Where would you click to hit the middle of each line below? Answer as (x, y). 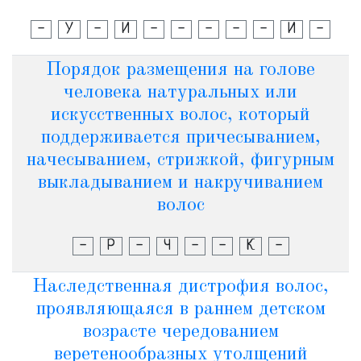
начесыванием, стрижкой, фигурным (180, 160)
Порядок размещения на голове (180, 70)
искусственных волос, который (180, 115)
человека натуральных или (180, 93)
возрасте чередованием (180, 332)
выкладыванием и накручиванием (180, 183)
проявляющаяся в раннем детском (180, 309)
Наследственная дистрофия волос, (180, 287)
